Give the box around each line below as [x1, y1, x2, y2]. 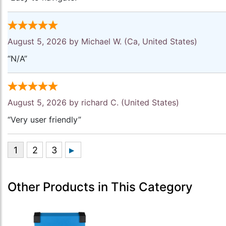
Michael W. [81, 36, 122, 46]
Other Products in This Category [8, 180, 193, 194]
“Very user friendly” [8, 115, 81, 125]
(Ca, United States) [122, 36, 197, 46]
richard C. [81, 97, 119, 107]
